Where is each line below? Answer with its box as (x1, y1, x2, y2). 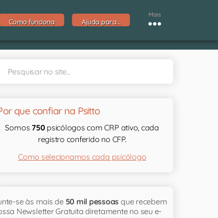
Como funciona (8, 18, 55, 27)
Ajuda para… (82, 18, 120, 27)
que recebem (119, 196, 167, 206)
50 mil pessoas (65, 196, 119, 206)
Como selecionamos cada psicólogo (18, 151, 146, 162)
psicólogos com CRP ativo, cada (45, 122, 159, 132)
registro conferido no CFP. (37, 134, 127, 144)
